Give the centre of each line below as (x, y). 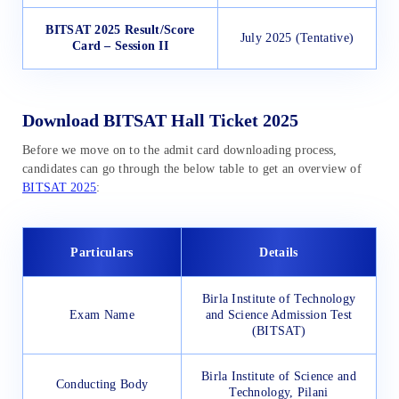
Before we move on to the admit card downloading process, (180, 151)
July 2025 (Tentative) (297, 38)
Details (279, 253)
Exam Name (102, 315)
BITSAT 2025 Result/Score (120, 30)
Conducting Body (102, 385)
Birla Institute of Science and (278, 377)
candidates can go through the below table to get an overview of (192, 169)
